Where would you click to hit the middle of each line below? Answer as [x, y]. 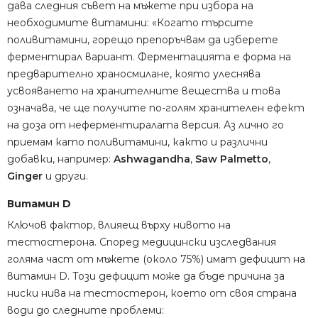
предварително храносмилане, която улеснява [134, 74]
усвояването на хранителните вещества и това [144, 91]
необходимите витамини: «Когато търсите [130, 23]
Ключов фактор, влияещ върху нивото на [119, 225]
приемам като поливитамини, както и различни [137, 142]
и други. [65, 176]
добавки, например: [60, 159]
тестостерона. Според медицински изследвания [142, 242]
